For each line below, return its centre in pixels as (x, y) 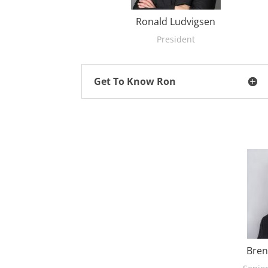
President (176, 39)
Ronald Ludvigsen (176, 22)
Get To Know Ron (135, 81)
